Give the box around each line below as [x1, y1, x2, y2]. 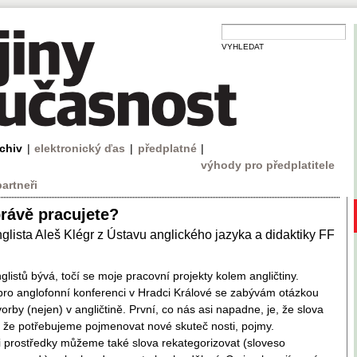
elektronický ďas [34, 142, 126, 155]
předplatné [137, 142, 197, 155]
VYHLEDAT [222, 42, 264, 51]
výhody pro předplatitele [201, 159, 335, 171]
